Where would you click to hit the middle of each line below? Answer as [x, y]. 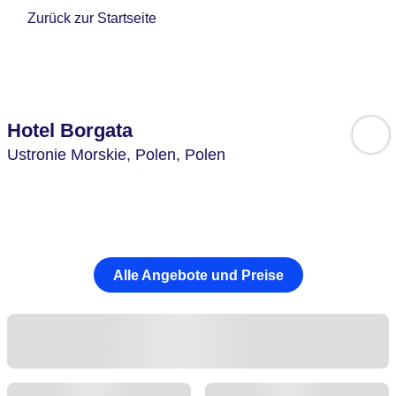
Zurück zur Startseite [92, 19]
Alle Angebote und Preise [198, 275]
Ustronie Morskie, [71, 155]
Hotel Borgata [70, 130]
